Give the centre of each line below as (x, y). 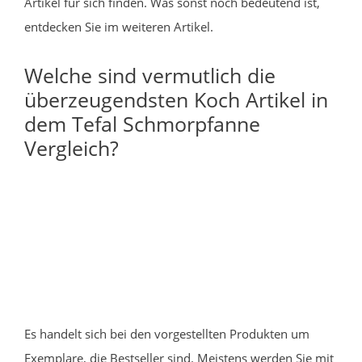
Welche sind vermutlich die (150, 75)
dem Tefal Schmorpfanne (142, 123)
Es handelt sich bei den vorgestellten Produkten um (167, 333)
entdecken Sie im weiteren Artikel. (119, 26)
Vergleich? (72, 147)
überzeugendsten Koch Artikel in (176, 99)
